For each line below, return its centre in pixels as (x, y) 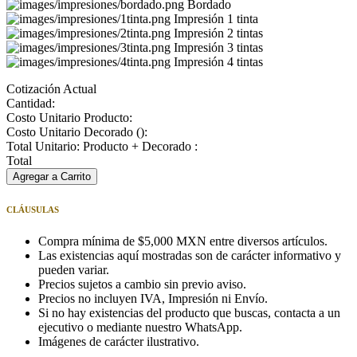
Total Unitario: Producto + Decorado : (102, 147)
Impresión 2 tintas (218, 33)
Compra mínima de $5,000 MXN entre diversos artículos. (183, 241)
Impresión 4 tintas (218, 62)
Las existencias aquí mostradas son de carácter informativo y (190, 256)
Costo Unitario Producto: (69, 118)
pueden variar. (74, 270)
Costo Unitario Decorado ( (73, 132)
